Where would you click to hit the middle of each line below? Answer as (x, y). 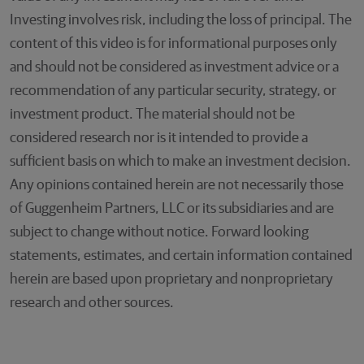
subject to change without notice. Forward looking (159, 232)
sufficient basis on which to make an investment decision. (180, 162)
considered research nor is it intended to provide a (159, 138)
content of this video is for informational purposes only (173, 44)
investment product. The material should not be (152, 115)
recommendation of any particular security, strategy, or (173, 91)
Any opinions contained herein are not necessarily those (177, 185)
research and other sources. (92, 303)
